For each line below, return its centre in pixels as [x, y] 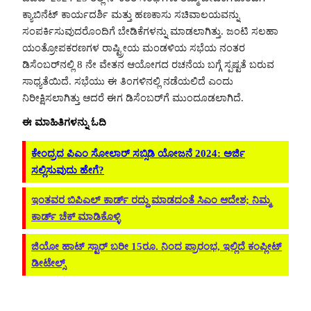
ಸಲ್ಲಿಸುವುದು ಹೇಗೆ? [68, 170]
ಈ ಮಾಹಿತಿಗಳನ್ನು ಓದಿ [64, 122]
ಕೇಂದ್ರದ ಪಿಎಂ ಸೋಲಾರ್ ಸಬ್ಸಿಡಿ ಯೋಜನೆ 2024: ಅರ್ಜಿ [138, 153]
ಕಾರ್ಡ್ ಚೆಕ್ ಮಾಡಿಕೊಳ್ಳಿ [76, 216]
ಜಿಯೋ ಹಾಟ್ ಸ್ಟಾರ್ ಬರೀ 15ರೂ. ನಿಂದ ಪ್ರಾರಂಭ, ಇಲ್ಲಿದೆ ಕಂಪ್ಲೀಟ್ [157, 247]
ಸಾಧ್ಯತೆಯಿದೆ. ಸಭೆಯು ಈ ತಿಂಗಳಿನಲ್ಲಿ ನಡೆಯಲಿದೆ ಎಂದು [128, 82]
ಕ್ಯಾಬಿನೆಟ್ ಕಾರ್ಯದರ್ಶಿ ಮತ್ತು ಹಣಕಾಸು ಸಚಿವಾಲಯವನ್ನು [131, 15]
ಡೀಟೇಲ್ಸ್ [48, 263]
